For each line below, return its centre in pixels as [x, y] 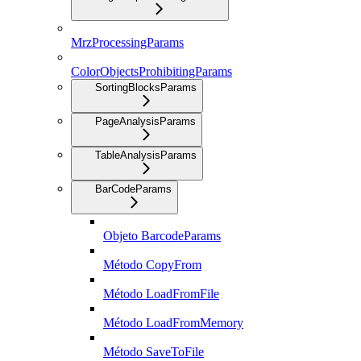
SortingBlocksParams [146, 88]
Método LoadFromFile [161, 294]
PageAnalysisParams [145, 122]
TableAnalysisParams [146, 156]
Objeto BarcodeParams [162, 236]
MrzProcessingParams [127, 43]
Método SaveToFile [154, 352]
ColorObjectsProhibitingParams [151, 72]
